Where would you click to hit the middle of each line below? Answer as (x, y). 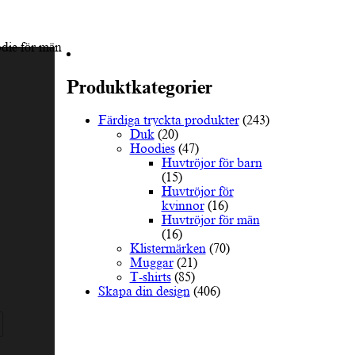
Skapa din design (144, 291)
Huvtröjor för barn (212, 163)
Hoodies (152, 149)
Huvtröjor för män (210, 220)
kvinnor (183, 206)
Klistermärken (168, 248)
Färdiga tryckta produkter (168, 120)
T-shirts (150, 277)
